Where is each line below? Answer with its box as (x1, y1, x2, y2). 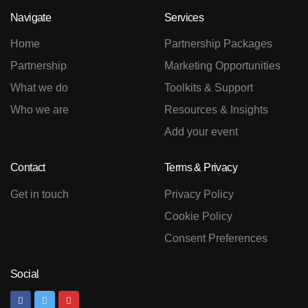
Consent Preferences (164, 232, 267, 244)
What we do (10, 82, 68, 94)
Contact (10, 162, 45, 174)
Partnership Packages (164, 38, 272, 50)
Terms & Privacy (164, 162, 237, 174)
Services (164, 11, 204, 23)
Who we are (10, 104, 69, 116)
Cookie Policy (164, 210, 232, 222)
